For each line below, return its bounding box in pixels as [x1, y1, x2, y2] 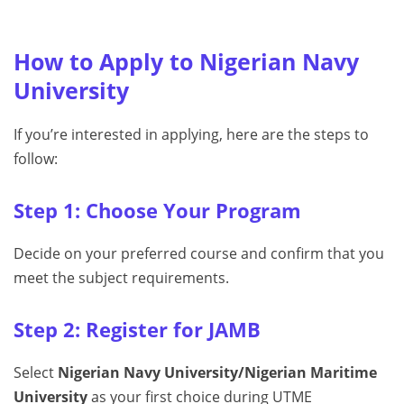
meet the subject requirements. [14, 267, 229, 288]
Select [14, 362, 58, 382]
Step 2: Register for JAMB [14, 316, 261, 343]
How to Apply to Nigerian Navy [14, 45, 359, 77]
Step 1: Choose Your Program [14, 197, 301, 224]
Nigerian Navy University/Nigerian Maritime [58, 362, 377, 382]
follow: [14, 148, 58, 169]
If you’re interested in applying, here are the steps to [14, 124, 369, 144]
